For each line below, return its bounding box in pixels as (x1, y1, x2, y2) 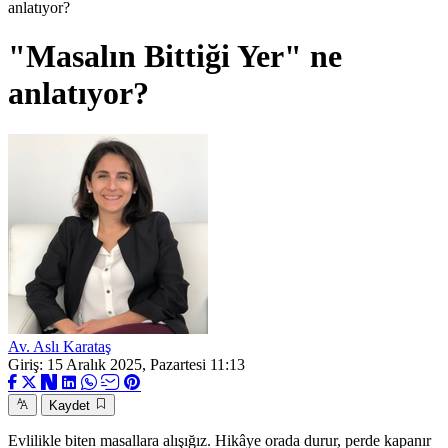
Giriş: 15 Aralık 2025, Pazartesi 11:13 (8, 355, 245, 373)
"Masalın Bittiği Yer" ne (8, 38, 342, 75)
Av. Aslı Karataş (8, 337, 111, 355)
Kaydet (49, 397, 90, 413)
